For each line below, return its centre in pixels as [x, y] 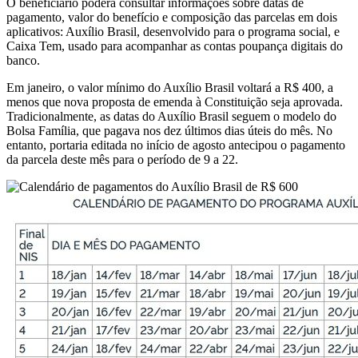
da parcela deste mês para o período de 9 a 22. [122, 159]
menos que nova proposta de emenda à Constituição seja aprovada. [175, 102]
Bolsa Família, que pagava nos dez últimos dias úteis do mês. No [169, 131]
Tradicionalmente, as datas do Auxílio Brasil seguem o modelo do [171, 116]
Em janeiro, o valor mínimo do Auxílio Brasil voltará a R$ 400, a [170, 88]
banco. [23, 60]
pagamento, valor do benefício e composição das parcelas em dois [172, 17]
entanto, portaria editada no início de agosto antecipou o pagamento [176, 145]
